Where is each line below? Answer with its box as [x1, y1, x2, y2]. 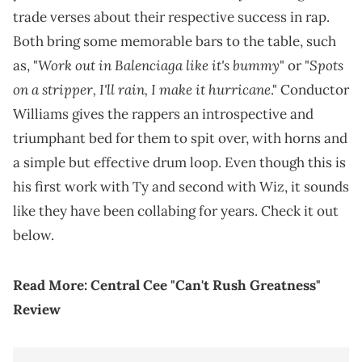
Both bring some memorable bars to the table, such [13, 32, 336, 50]
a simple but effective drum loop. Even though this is [13, 153, 346, 171]
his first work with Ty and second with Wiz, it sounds [13, 177, 349, 196]
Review [13, 300, 61, 318]
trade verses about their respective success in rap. [13, 7, 330, 26]
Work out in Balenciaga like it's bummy [38, 55, 280, 74]
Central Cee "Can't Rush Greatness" [90, 276, 321, 294]
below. [13, 225, 54, 244]
